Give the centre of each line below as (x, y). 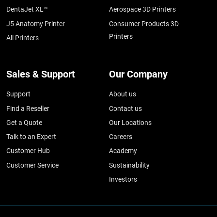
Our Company (139, 74)
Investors (123, 179)
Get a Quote (24, 122)
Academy (123, 151)
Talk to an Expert (31, 137)
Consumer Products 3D (144, 23)
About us (123, 94)
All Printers (23, 38)
